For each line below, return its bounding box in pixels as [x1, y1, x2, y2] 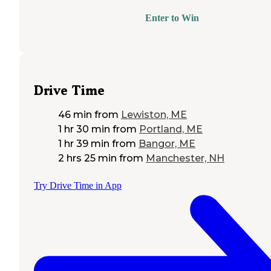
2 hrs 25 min [58, 152, 117, 164]
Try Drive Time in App [34, 180, 122, 191]
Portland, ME [139, 123, 203, 135]
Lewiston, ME [121, 108, 187, 120]
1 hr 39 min [58, 137, 109, 149]
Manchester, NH [146, 152, 224, 164]
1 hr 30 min [58, 123, 110, 135]
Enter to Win [145, 13, 199, 24]
